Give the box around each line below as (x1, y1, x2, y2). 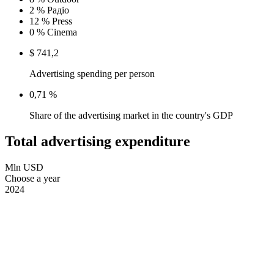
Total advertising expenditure (5, 133, 190, 149)
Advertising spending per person (29, 68, 155, 79)
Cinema (47, 26, 77, 37)
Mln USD (5, 161, 43, 172)
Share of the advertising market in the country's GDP (29, 109, 233, 120)
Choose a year (5, 172, 60, 183)
